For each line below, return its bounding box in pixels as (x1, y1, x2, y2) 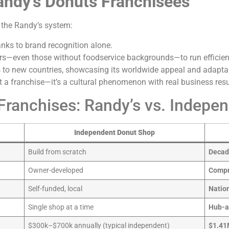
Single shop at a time (28, 203, 94, 212)
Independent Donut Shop (74, 128, 155, 138)
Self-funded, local (28, 185, 83, 194)
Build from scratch (28, 148, 87, 157)
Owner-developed (28, 166, 84, 175)
